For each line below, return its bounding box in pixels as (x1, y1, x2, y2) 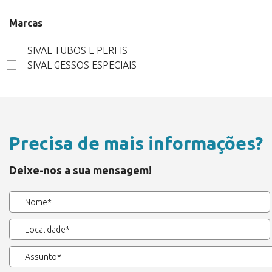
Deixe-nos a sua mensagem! (9, 164, 152, 176)
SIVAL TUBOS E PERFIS (27, 45, 127, 56)
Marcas (9, 18, 42, 29)
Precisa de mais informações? (9, 133, 263, 154)
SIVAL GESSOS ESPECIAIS (27, 59, 137, 70)
